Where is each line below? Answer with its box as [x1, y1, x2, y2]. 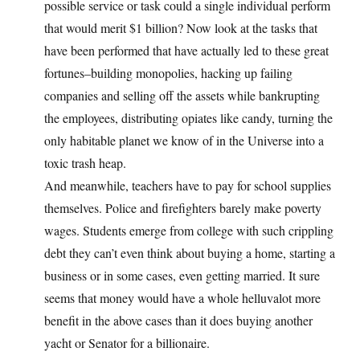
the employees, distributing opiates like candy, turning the [44, 109, 333, 127]
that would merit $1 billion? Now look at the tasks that [44, 19, 317, 37]
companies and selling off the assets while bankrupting [44, 87, 320, 104]
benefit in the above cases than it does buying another [44, 312, 313, 329]
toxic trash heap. [44, 154, 126, 172]
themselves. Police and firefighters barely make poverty [44, 199, 321, 217]
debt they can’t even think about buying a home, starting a [44, 244, 335, 262]
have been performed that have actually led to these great [44, 42, 329, 59]
